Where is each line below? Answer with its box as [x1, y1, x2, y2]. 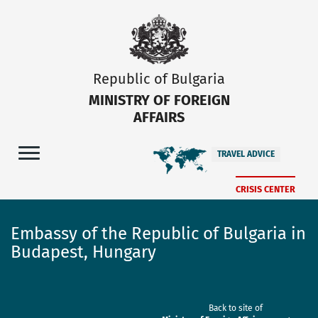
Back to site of [209, 302, 263, 313]
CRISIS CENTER [236, 183, 295, 194]
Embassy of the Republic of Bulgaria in [11, 223, 306, 243]
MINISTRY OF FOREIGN [88, 91, 230, 109]
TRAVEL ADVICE [217, 148, 275, 159]
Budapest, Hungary [11, 241, 156, 262]
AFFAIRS [133, 108, 185, 126]
